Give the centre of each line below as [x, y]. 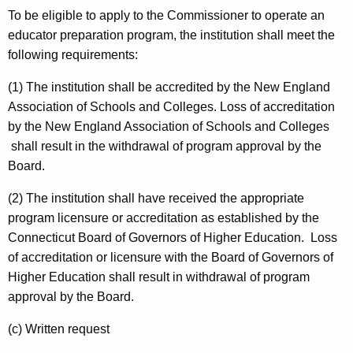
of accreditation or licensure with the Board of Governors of [171, 258]
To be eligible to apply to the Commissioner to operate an [166, 16]
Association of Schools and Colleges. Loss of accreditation [171, 107]
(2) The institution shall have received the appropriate [156, 199]
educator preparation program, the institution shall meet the [171, 35]
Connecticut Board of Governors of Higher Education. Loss [173, 238]
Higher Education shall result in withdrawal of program [159, 277]
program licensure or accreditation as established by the [163, 218]
